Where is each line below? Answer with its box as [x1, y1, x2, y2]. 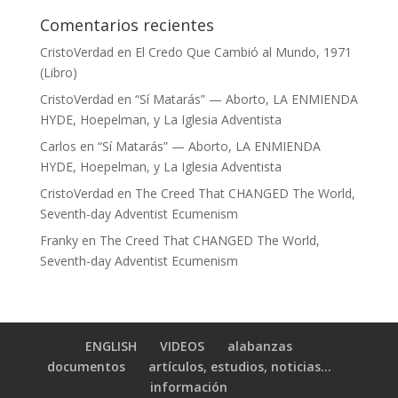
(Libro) [39, 63, 77, 81]
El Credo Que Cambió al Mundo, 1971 [134, 43, 352, 60]
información [150, 378, 228, 395]
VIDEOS [160, 337, 205, 354]
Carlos [39, 137, 76, 155]
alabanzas [227, 337, 293, 354]
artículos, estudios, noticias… [147, 357, 331, 375]
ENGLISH [85, 337, 138, 354]
